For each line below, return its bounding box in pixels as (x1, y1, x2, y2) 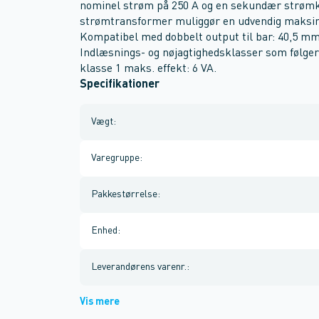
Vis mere (80, 297, 120, 307)
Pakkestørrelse (91, 189, 157, 199)
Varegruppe (91, 153, 140, 163)
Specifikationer (80, 79, 159, 90)
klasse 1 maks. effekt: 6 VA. (80, 63, 216, 75)
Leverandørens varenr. (91, 262, 187, 272)
